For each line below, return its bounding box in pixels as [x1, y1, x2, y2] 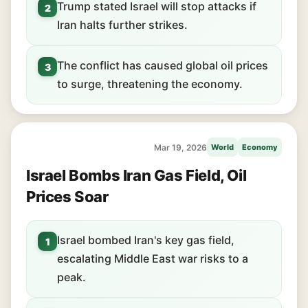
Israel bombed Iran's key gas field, [57, 233, 234, 247]
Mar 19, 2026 [154, 142, 207, 153]
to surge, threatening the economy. [57, 77, 243, 91]
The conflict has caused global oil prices [57, 58, 268, 72]
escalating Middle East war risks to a [57, 252, 248, 265]
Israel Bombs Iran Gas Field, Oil [26, 166, 247, 184]
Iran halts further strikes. [57, 18, 188, 32]
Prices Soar [26, 188, 109, 206]
